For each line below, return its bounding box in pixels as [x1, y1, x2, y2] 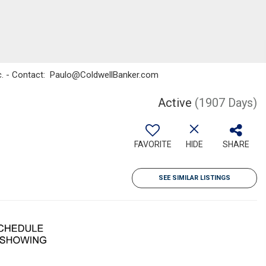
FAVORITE [134, 140, 172, 149]
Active [158, 96, 192, 110]
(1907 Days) [195, 96, 257, 110]
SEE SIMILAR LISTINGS [159, 174, 230, 182]
